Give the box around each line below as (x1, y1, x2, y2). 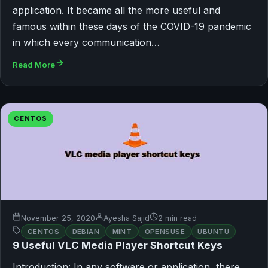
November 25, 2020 (21, 214, 95, 223)
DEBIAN (72, 227, 100, 236)
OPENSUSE (144, 227, 185, 236)
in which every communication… (13, 36, 160, 48)
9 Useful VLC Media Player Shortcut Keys (13, 239, 223, 252)
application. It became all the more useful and (13, 4, 220, 16)
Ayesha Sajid (103, 214, 150, 223)
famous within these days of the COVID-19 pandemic (13, 20, 251, 32)
